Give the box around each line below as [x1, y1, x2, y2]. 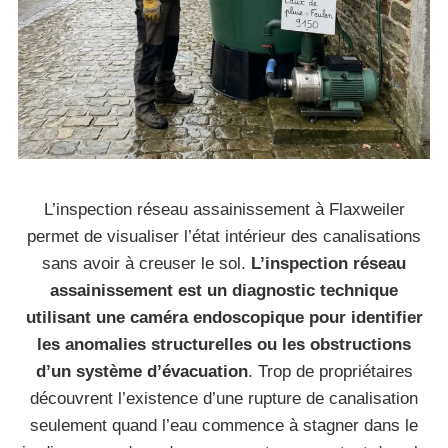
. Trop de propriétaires [247, 362, 413, 381]
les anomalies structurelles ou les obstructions [37, 335, 411, 354]
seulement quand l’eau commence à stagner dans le [30, 416, 418, 435]
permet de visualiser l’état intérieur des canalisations [27, 227, 421, 246]
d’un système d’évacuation [35, 362, 248, 381]
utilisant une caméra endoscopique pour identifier [25, 308, 423, 327]
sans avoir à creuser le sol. [42, 254, 251, 273]
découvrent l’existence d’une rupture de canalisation [30, 389, 418, 408]
